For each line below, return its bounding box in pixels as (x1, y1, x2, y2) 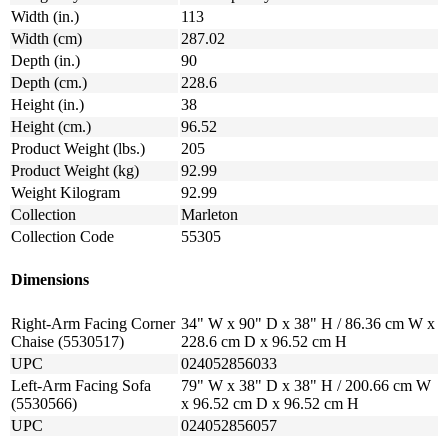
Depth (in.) (11, 51, 80, 69)
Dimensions (11, 270, 89, 288)
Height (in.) (11, 95, 84, 113)
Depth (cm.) (11, 73, 87, 91)
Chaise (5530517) (11, 332, 124, 350)
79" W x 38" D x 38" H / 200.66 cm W (181, 376, 431, 394)
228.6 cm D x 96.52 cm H (181, 332, 347, 350)
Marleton (181, 205, 238, 223)
